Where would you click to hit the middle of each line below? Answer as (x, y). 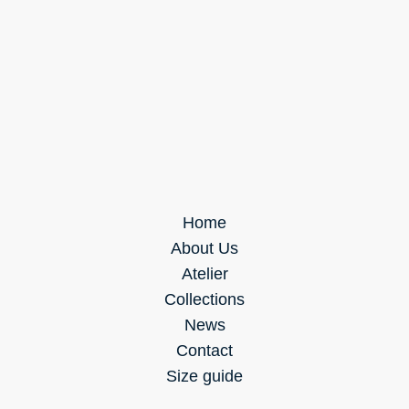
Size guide (204, 377)
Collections (204, 300)
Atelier (204, 274)
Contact (204, 351)
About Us (204, 249)
